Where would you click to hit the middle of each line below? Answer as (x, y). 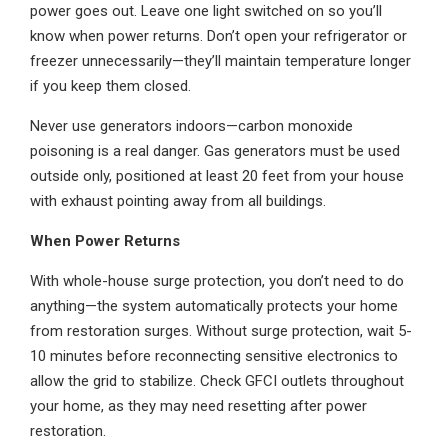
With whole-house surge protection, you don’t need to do (217, 281)
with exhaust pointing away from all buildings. (178, 201)
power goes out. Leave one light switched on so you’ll (206, 11)
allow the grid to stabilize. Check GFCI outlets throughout (217, 381)
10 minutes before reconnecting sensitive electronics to (214, 356)
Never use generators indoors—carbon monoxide (191, 126)
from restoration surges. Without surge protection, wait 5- (221, 331)
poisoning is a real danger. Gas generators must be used (215, 151)
